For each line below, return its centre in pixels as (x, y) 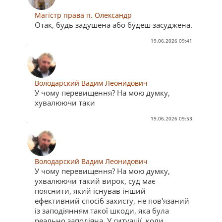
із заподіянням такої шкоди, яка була (102, 210)
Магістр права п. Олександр (83, 15)
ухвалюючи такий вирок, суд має (95, 181)
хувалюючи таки (65, 103)
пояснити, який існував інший (90, 191)
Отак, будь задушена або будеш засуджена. (113, 25)
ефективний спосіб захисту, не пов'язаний (112, 200)
